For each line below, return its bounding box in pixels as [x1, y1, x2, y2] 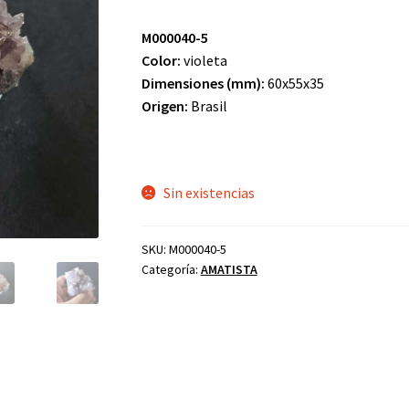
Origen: [141, 96, 188, 115]
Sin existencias [163, 184, 256, 203]
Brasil [187, 96, 227, 115]
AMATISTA [200, 260, 257, 278]
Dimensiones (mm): [141, 73, 265, 92]
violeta [180, 50, 227, 69]
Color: [141, 50, 181, 69]
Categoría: [141, 260, 201, 278]
